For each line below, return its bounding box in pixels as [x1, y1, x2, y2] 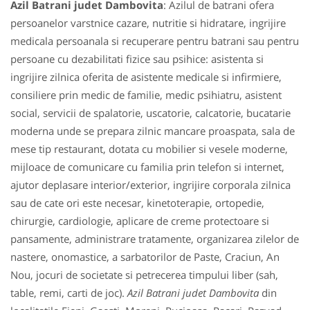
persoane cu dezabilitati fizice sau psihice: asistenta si [10, 52, 264, 66]
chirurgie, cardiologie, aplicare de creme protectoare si [10, 214, 269, 228]
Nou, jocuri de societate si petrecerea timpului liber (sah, [10, 268, 278, 282]
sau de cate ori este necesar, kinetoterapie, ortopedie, [10, 196, 264, 210]
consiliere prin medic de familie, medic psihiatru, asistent [10, 88, 282, 102]
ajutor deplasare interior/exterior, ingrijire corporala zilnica [10, 178, 291, 192]
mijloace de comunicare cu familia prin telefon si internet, [10, 160, 287, 174]
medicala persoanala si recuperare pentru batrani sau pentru [10, 34, 299, 48]
